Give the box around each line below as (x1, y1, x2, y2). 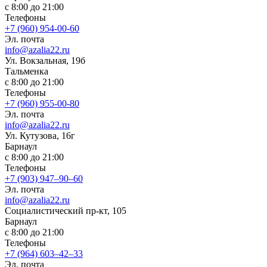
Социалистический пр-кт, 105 (5, 205, 126, 216)
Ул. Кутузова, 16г (5, 130, 75, 141)
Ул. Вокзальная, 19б (5, 55, 85, 66)
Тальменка (5, 66, 48, 76)
